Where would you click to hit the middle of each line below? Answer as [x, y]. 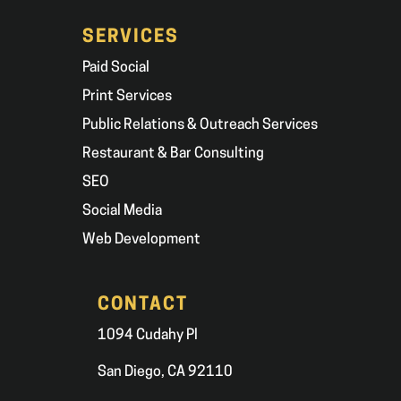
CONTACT [142, 306]
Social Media [123, 211]
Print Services [128, 96]
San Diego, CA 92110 [165, 373]
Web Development [142, 239]
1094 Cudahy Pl [147, 336]
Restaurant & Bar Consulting [174, 154]
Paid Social [116, 68]
